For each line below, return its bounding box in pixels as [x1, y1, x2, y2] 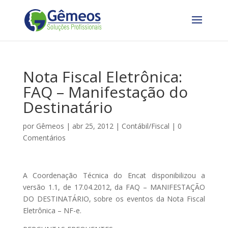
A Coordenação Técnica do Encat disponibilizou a [22, 170, 206, 180]
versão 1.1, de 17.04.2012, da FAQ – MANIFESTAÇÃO [22, 182, 206, 192]
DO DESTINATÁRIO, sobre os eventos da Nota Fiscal [22, 194, 206, 204]
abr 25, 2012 [72, 121, 113, 131]
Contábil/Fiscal [121, 121, 169, 131]
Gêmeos [36, 121, 64, 131]
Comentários [22, 133, 66, 142]
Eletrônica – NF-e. [22, 206, 81, 215]
